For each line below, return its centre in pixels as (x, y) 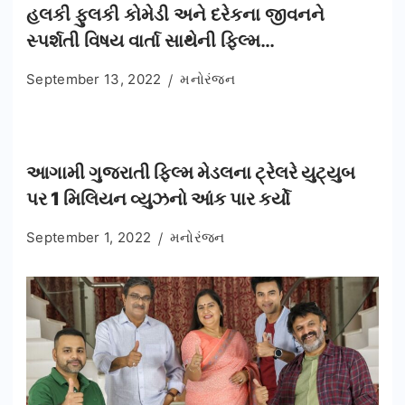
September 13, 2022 (94, 80)
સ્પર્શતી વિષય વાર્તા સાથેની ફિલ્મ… (151, 41)
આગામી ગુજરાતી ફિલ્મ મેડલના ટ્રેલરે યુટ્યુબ (191, 173)
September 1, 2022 (89, 238)
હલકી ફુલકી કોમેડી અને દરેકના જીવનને (175, 15)
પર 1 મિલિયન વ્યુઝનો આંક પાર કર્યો (158, 199)
